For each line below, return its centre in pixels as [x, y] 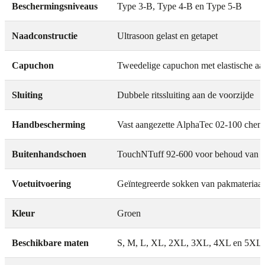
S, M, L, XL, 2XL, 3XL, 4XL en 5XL [190, 243]
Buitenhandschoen [49, 154]
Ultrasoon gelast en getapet [167, 36]
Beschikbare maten [50, 243]
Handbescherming [49, 125]
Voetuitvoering [41, 184]
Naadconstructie [45, 36]
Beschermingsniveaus [55, 7]
